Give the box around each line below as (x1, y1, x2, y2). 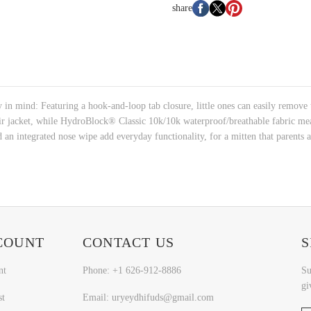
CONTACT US (83, 235, 174, 251)
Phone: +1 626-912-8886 (83, 265, 181, 276)
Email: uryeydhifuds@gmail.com (83, 292, 214, 303)
